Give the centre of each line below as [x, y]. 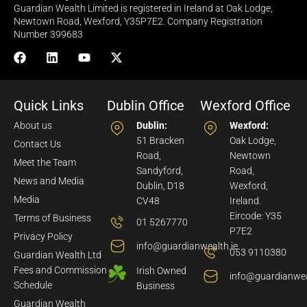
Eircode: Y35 [255, 216]
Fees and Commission [60, 270]
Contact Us [37, 144]
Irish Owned [161, 271]
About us [33, 126]
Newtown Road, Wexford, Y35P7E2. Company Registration [138, 22]
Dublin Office [146, 106]
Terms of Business [52, 218]
